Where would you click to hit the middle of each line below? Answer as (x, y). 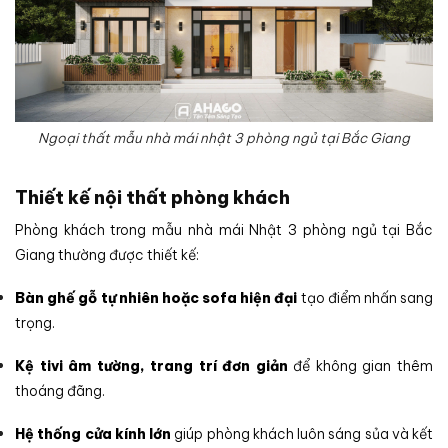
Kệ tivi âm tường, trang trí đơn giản (151, 366)
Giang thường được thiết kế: (107, 254)
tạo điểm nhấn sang (365, 297)
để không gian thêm (360, 366)
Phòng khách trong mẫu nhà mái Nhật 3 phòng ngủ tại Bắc (224, 229)
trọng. (35, 322)
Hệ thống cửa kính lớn (93, 434)
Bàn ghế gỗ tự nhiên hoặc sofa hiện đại (156, 297)
